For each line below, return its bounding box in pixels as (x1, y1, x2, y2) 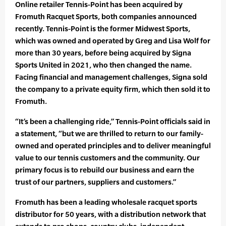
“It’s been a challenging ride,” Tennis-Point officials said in (15, 117, 210, 126)
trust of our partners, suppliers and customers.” (15, 178, 176, 187)
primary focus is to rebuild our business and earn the (15, 165, 194, 175)
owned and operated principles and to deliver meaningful (15, 141, 211, 150)
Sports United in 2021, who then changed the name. (15, 61, 192, 70)
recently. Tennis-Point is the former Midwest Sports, (15, 24, 190, 33)
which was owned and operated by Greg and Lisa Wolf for (15, 36, 210, 45)
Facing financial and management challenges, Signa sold (15, 73, 207, 82)
